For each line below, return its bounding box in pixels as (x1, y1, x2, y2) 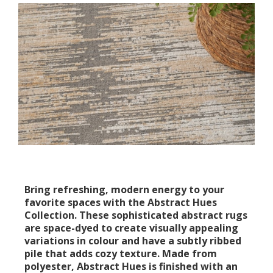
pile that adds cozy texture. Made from (24, 246, 217, 260)
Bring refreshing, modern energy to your (24, 182, 224, 196)
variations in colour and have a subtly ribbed (24, 233, 241, 247)
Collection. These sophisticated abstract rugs (24, 208, 247, 222)
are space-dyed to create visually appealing (24, 221, 238, 235)
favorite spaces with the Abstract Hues (24, 195, 217, 209)
